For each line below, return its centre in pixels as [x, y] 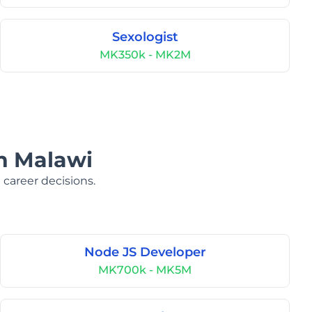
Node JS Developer [145, 252]
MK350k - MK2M [145, 55]
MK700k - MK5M [145, 270]
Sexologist [145, 37]
